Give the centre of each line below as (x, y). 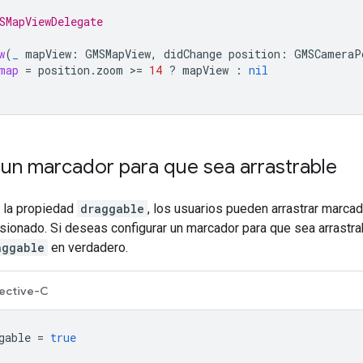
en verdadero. (88, 247)
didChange (193, 53)
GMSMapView (118, 53)
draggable (112, 208)
